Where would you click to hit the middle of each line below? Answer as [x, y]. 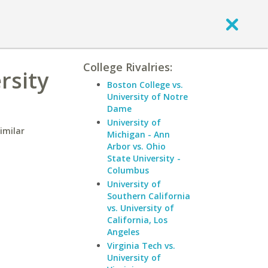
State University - [144, 158]
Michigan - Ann [138, 134]
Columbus [128, 170]
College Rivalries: [128, 67]
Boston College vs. [145, 85]
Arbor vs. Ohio [136, 146]
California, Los [137, 220]
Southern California [149, 196]
